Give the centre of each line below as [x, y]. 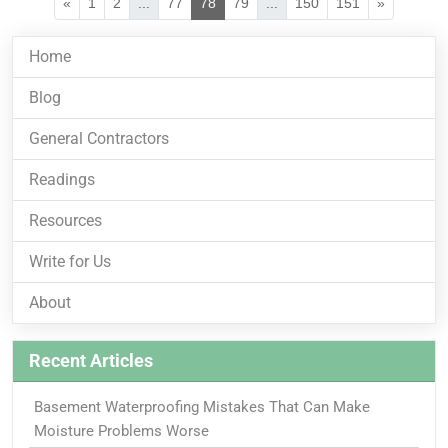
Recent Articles [91, 360]
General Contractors [99, 138]
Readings [62, 179]
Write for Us [70, 261]
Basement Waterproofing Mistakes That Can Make [201, 406]
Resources [65, 220]
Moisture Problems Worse [121, 430]
